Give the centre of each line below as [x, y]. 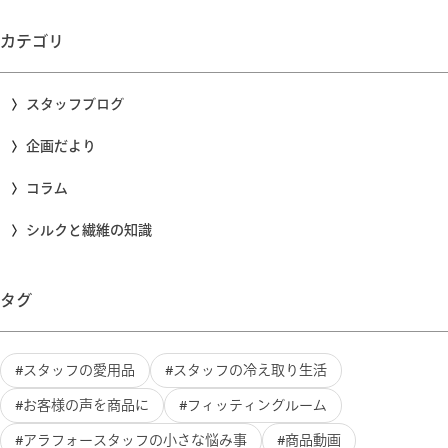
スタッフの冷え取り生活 [250, 370]
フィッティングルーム [257, 405]
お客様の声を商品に [86, 405]
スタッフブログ [75, 104]
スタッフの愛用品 [79, 370]
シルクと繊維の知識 [89, 230]
